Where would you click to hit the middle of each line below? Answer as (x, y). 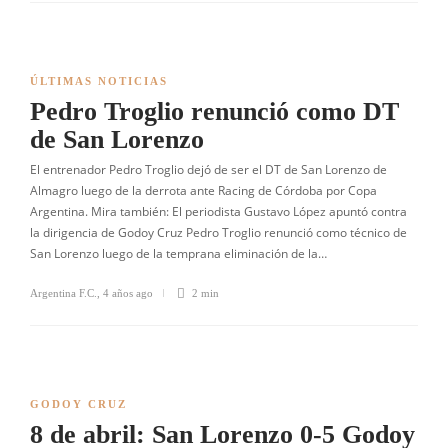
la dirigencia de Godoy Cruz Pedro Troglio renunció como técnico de (218, 232)
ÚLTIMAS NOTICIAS (99, 81)
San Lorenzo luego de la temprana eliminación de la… (178, 253)
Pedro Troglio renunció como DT (214, 111)
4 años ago (128, 293)
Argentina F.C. (63, 293)
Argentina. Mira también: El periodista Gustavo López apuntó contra (218, 211)
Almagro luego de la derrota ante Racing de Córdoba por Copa (203, 190)
